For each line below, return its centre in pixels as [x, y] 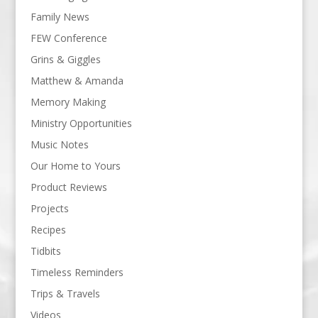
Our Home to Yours [75, 166]
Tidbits [45, 251]
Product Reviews [68, 187]
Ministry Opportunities [81, 123]
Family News [60, 17]
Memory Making [68, 102]
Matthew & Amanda [77, 81]
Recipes [48, 230]
